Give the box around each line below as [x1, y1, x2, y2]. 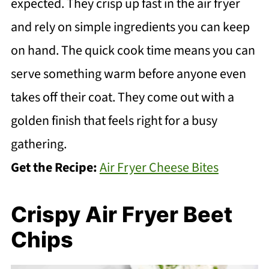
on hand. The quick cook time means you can [10, 40, 255, 60]
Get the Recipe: [10, 157, 100, 177]
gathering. [10, 134, 67, 154]
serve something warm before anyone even [10, 64, 246, 83]
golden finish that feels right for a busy [10, 110, 217, 130]
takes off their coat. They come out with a [10, 87, 234, 107]
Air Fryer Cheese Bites [99, 157, 219, 177]
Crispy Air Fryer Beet [10, 201, 232, 228]
